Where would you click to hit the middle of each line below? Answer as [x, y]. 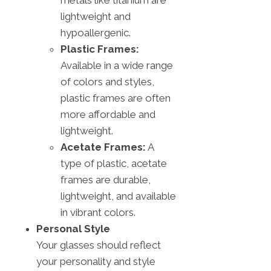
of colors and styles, [107, 81]
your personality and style [96, 261]
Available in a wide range [117, 65]
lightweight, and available [118, 196]
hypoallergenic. [96, 32]
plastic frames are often [116, 98]
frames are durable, [106, 179]
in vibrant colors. [98, 212]
